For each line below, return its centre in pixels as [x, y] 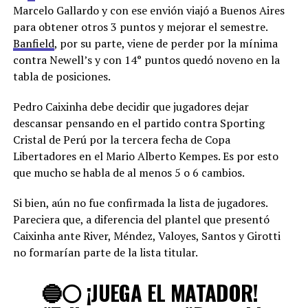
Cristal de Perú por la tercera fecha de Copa [121, 140]
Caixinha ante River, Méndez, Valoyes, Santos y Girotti [146, 236]
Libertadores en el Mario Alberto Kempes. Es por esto [145, 156]
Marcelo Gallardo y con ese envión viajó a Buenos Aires [148, 10]
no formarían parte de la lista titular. [105, 252]
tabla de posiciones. [62, 76]
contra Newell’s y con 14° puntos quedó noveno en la [146, 60]
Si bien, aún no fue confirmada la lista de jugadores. [140, 203]
